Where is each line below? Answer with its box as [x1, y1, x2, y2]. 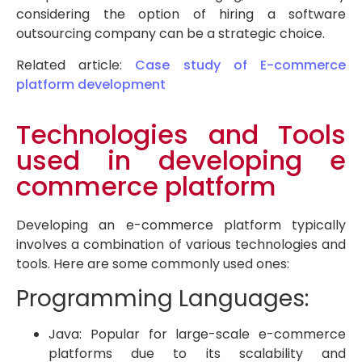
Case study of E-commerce [135, 55, 347, 74]
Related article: [16, 55, 136, 74]
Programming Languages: [16, 283, 309, 315]
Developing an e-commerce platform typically [16, 216, 346, 234]
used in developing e [16, 142, 346, 179]
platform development [16, 74, 166, 94]
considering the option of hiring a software [16, 5, 346, 24]
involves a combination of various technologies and [16, 235, 346, 254]
